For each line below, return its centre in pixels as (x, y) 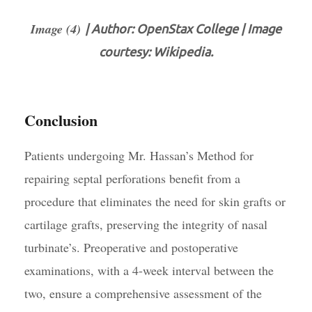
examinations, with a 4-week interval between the (149, 270)
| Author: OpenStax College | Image (183, 28)
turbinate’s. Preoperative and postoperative (131, 247)
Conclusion (61, 120)
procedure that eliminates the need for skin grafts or (155, 201)
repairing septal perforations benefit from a (132, 178)
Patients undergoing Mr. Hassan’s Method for (139, 155)
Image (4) (58, 29)
